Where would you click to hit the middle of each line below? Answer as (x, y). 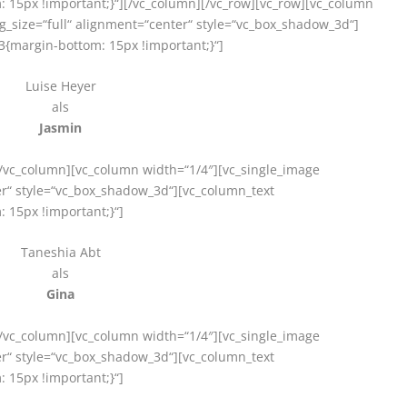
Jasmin (61, 128)
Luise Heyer (60, 86)
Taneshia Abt (60, 253)
